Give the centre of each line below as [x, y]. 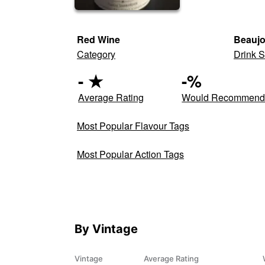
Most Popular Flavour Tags [133, 125]
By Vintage [106, 229]
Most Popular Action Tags [130, 154]
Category [96, 54]
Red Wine [98, 39]
